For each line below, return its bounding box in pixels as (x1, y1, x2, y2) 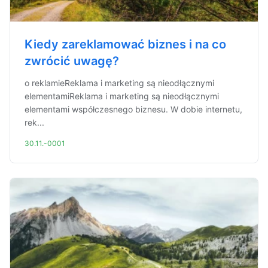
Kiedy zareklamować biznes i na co (25, 37, 226, 51)
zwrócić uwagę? (25, 54, 119, 68)
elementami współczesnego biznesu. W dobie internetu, (25, 104, 242, 114)
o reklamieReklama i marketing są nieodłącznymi (25, 78, 214, 88)
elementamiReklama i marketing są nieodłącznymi (25, 91, 219, 101)
